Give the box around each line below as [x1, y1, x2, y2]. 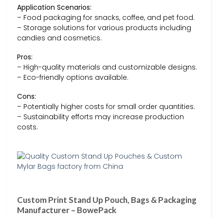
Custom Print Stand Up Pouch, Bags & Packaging [17, 194, 197, 205]
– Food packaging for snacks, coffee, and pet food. [17, 12, 195, 22]
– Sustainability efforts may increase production [17, 112, 184, 122]
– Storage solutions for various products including [17, 22, 191, 33]
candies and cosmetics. [17, 33, 102, 43]
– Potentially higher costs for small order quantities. [17, 102, 195, 112]
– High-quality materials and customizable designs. [17, 62, 197, 73]
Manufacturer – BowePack [17, 204, 116, 215]
